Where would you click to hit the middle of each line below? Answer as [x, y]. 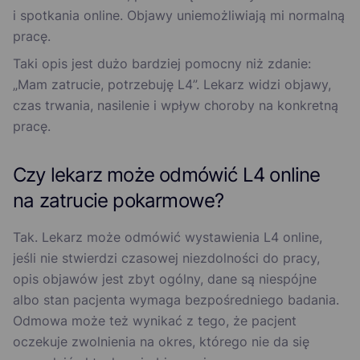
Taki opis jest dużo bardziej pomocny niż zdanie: [162, 64]
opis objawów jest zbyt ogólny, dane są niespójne [165, 279]
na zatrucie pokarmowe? [119, 201]
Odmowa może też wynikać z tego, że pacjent [155, 321]
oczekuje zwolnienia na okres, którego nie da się [161, 342]
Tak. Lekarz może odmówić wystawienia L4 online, [168, 237]
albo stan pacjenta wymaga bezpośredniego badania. [176, 300]
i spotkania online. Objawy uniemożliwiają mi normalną [179, 16]
